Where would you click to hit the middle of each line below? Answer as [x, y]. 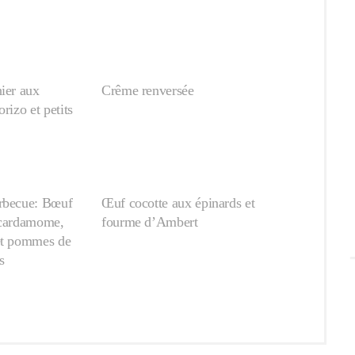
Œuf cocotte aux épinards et [178, 203]
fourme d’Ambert [150, 222]
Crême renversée [148, 90]
